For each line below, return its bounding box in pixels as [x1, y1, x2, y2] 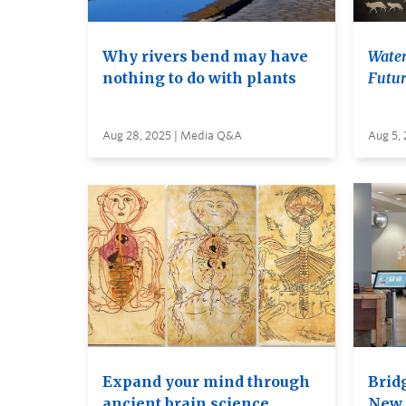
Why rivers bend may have [102, 46, 308, 65]
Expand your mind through [102, 372, 310, 391]
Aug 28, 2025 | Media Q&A [102, 128, 242, 142]
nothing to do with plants [102, 68, 296, 87]
